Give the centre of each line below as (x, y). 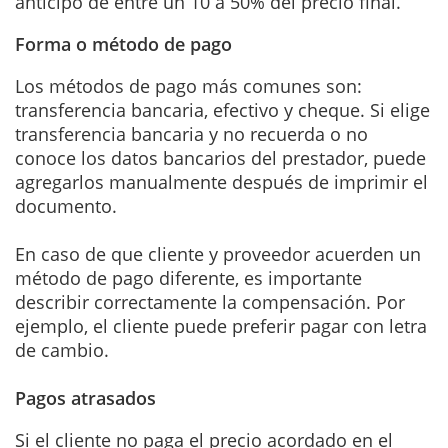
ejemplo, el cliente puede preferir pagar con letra (221, 325)
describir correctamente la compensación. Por (210, 301)
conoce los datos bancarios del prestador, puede (220, 157)
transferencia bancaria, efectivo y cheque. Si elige (222, 109)
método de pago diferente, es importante (188, 277)
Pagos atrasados (88, 397)
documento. (66, 205)
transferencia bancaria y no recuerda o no (191, 133)
